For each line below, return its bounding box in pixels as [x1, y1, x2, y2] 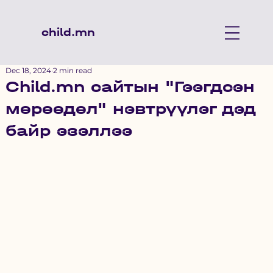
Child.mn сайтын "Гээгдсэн [5, 77, 255, 96]
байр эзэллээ [5, 121, 132, 140]
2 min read [52, 66, 92, 75]
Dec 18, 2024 [5, 66, 51, 75]
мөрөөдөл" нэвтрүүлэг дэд [5, 99, 256, 118]
